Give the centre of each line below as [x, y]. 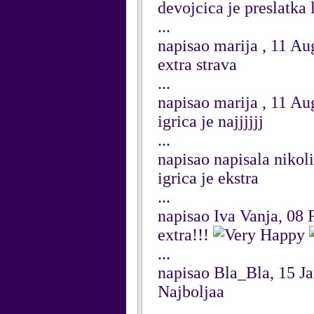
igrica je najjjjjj [211, 121]
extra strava [197, 64]
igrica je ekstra [208, 178]
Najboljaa [191, 292]
